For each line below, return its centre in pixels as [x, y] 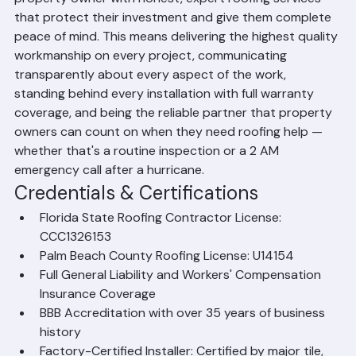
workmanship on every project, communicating [152, 77]
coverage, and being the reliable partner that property [175, 135]
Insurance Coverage [98, 316]
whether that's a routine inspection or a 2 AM [148, 173]
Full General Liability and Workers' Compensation [182, 297]
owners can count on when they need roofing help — [170, 154]
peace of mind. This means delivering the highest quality [178, 58]
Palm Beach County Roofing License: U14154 [167, 278]
